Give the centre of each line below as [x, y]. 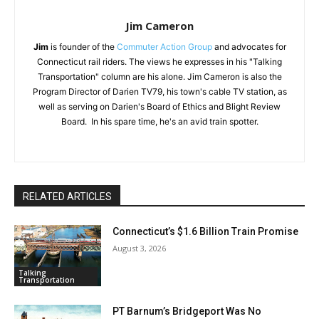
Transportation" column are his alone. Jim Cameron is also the [159, 77]
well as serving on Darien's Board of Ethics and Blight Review [159, 107]
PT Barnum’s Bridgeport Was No [187, 312]
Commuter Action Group [164, 47]
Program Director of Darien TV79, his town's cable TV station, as [159, 92]
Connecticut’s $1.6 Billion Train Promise [206, 232]
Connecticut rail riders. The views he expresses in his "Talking [159, 62]
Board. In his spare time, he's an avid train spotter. [159, 122]
